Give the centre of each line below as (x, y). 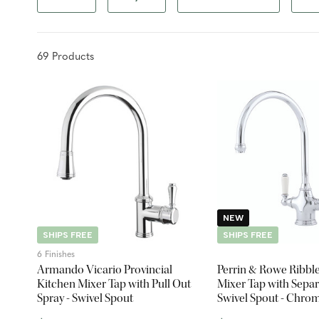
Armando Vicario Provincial (105, 269)
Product (69, 57)
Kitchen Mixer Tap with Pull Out (114, 283)
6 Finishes (56, 255)
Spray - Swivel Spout (85, 298)
